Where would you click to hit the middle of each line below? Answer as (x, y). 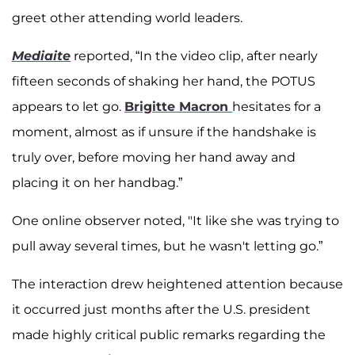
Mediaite (41, 56)
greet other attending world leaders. (127, 18)
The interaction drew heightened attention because (177, 284)
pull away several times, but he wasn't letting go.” (167, 246)
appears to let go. (68, 107)
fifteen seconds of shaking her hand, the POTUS (164, 82)
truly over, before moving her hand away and (154, 158)
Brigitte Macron (178, 107)
